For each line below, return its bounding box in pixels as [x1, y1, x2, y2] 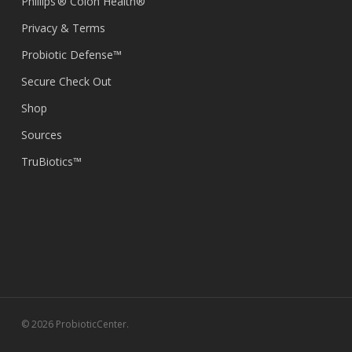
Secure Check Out [20, 74, 112, 89]
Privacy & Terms [20, 20, 105, 35]
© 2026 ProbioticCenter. [20, 317, 129, 331]
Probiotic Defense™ [20, 47, 122, 62]
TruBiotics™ [20, 154, 82, 169]
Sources [20, 127, 62, 142]
